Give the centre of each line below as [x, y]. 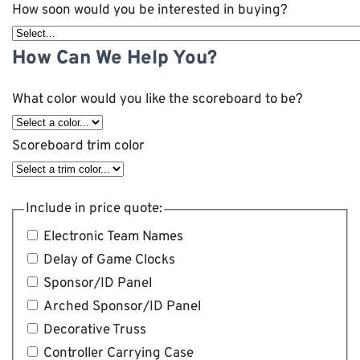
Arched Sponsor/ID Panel [122, 307]
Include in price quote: [94, 209]
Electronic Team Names [113, 237]
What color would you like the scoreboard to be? [157, 100]
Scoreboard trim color [78, 146]
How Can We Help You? [115, 59]
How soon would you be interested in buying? [150, 10]
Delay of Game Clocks [109, 260]
